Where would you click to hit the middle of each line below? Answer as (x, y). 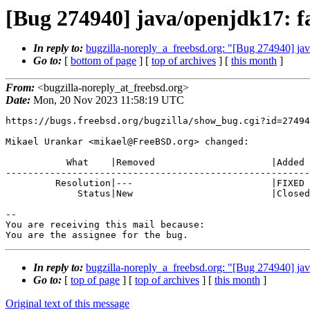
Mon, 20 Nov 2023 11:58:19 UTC (107, 100)
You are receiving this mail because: (105, 225)
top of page (95, 280)
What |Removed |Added (36, 163)
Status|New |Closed (42, 194)
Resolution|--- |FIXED (30, 183)
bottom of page (103, 61)
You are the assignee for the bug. (97, 235)
